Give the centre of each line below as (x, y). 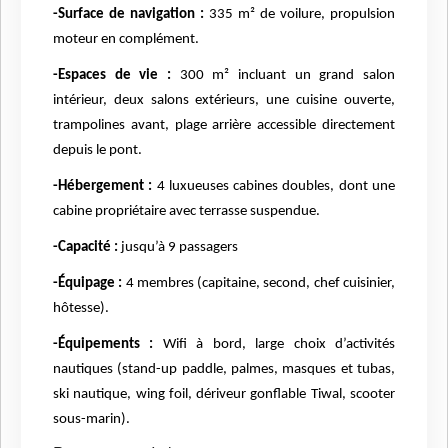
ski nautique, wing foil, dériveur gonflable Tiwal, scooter (224, 395)
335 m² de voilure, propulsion (299, 15)
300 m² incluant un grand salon (283, 76)
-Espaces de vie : (112, 76)
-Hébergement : (103, 187)
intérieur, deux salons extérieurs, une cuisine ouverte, (224, 101)
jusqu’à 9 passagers (178, 248)
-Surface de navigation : (128, 15)
